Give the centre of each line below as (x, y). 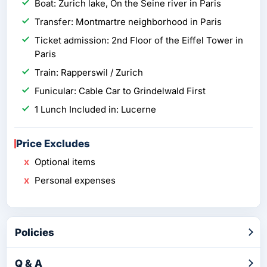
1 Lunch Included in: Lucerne (95, 110)
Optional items (65, 162)
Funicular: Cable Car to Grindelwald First (120, 91)
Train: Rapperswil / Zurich (89, 73)
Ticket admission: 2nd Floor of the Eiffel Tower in (139, 41)
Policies (35, 232)
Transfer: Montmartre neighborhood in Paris (128, 22)
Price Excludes (53, 144)
